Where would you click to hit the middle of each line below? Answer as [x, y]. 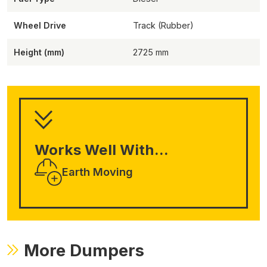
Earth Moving [97, 172]
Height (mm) [39, 52]
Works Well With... [101, 150]
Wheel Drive [40, 25]
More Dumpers [84, 251]
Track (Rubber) [164, 25]
